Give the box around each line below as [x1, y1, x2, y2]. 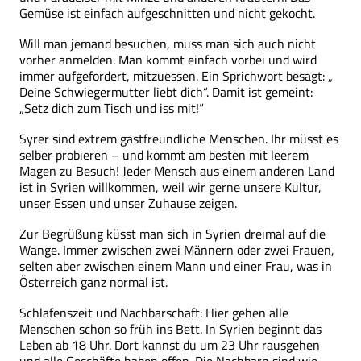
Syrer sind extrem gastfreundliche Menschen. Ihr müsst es [19, 128, 338, 148]
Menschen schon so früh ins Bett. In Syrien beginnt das [19, 318, 322, 338]
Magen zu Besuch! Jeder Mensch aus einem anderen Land [19, 160, 334, 180]
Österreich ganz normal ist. [19, 272, 168, 292]
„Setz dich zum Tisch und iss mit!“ [19, 98, 204, 118]
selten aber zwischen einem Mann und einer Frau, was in [19, 255, 332, 276]
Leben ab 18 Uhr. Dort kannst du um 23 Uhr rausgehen [19, 334, 320, 355]
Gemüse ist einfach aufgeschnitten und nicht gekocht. [19, 2, 315, 23]
